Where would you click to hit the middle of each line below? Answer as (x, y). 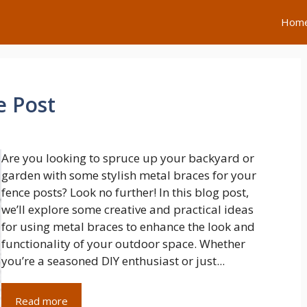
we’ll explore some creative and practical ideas (128, 209)
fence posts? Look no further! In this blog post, (125, 192)
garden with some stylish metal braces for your (129, 175)
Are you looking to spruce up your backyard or (128, 158)
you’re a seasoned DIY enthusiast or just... (113, 261)
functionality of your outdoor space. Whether (124, 244)
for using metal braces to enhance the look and (128, 226)
